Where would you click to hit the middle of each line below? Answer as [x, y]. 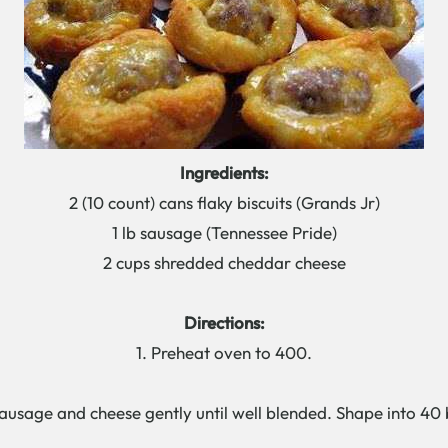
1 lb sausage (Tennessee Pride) [224, 232]
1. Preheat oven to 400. [224, 352]
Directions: [224, 322]
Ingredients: [224, 172]
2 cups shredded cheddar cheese [224, 262]
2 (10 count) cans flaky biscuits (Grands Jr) [224, 202]
